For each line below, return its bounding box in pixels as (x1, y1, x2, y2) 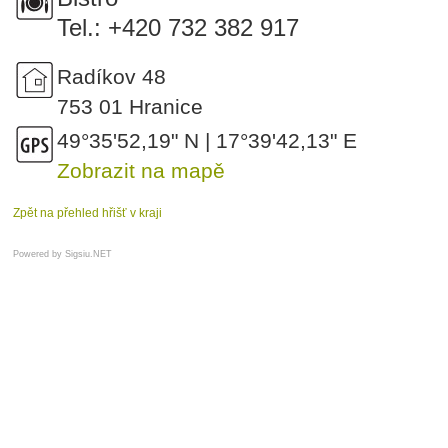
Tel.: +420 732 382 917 (57, 14, 299, 41)
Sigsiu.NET (65, 249, 112, 259)
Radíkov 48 (57, 65, 166, 88)
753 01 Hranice (57, 95, 203, 118)
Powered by (13, 249, 65, 259)
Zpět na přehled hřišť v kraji (13, 206, 162, 220)
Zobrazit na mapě (57, 159, 225, 182)
